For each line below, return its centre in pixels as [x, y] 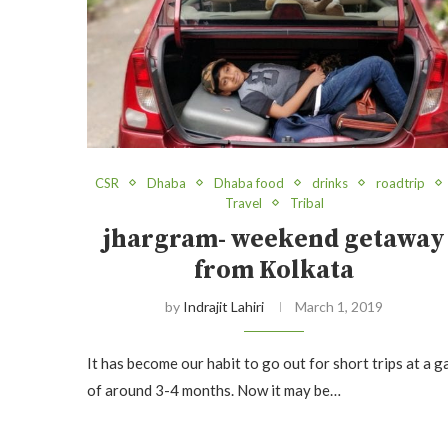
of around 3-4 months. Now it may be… [214, 389]
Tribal [306, 202]
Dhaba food [249, 182]
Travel [243, 202]
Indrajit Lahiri [224, 306]
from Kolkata [274, 270]
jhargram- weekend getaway [274, 239]
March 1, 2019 [339, 306]
